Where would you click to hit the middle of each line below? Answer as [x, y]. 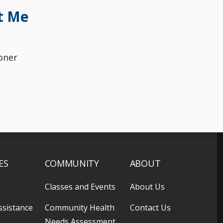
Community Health [79, 208]
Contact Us [150, 208]
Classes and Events [80, 187]
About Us [147, 187]
